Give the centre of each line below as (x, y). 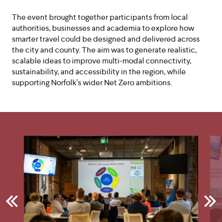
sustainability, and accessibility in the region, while (99, 72)
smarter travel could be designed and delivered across (106, 39)
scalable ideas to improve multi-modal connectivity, (102, 61)
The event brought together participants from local (100, 17)
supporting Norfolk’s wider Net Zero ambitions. (92, 83)
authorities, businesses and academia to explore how (103, 28)
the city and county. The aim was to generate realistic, (104, 50)
